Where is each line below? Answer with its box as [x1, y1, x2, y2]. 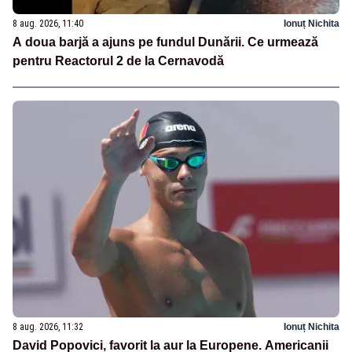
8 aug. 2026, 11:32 [13, 321, 83, 333]
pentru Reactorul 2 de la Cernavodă [13, 53, 224, 68]
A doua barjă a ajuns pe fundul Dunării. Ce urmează [13, 35, 318, 49]
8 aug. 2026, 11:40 [13, 17, 83, 29]
